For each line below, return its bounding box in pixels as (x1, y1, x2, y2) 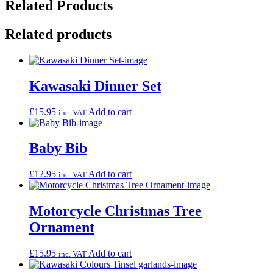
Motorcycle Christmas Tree (29, 203, 202, 219)
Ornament (29, 219, 94, 236)
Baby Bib (29, 140, 87, 157)
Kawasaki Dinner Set (29, 77, 161, 94)
